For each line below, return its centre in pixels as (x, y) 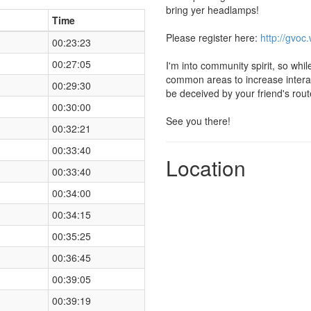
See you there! (198, 120)
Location (206, 167)
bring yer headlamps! (212, 9)
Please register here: (213, 37)
